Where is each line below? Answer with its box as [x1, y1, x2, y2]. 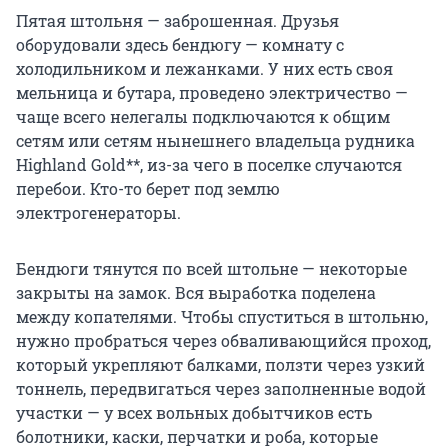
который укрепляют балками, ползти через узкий [16, 354, 425, 376]
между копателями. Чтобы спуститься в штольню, [16, 306, 428, 328]
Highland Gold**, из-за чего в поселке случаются [16, 154, 402, 176]
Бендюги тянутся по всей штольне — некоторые [16, 258, 407, 280]
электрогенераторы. [16, 202, 181, 224]
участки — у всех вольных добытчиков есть [16, 402, 372, 424]
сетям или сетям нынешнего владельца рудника [16, 130, 415, 152]
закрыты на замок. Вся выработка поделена [16, 282, 376, 304]
